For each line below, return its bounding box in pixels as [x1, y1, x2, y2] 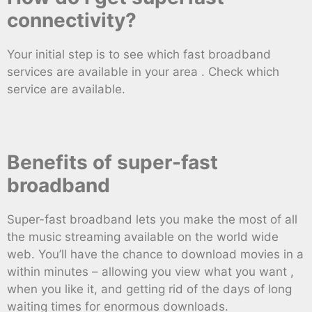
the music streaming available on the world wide [7, 230, 279, 244]
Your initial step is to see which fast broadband [7, 47, 271, 62]
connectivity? [7, 8, 136, 33]
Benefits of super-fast [7, 150, 218, 175]
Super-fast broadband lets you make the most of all [7, 212, 297, 227]
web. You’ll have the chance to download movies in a [7, 247, 304, 262]
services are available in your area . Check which [7, 65, 279, 79]
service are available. [7, 82, 125, 97]
